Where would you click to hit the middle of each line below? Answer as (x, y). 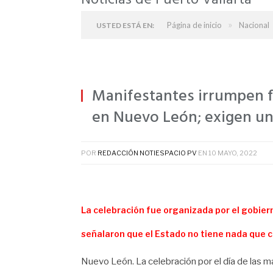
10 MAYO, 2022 (233, 153)
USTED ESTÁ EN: (125, 25)
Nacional (254, 25)
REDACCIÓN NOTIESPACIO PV (147, 153)
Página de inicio (194, 25)
